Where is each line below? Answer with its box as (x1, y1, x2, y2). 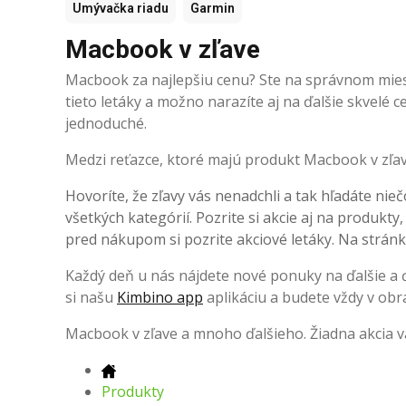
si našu (65, 287, 117, 307)
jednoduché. (65, 113, 147, 133)
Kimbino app (117, 287, 203, 307)
